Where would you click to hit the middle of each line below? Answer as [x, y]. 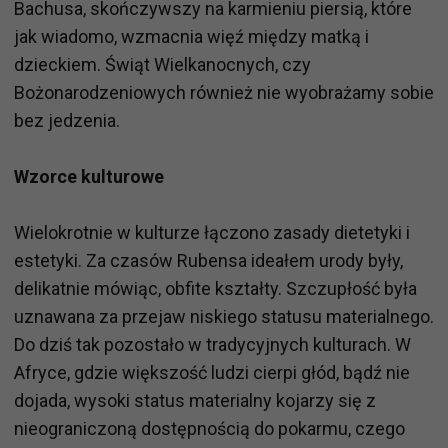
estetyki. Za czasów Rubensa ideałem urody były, [208, 260]
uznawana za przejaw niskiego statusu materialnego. [224, 316]
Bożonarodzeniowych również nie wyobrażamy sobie [224, 92]
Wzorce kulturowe [89, 176]
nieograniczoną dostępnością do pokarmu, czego [209, 428]
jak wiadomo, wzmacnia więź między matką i [191, 36]
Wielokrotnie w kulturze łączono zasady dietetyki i [212, 232]
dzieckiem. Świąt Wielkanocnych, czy [162, 64]
